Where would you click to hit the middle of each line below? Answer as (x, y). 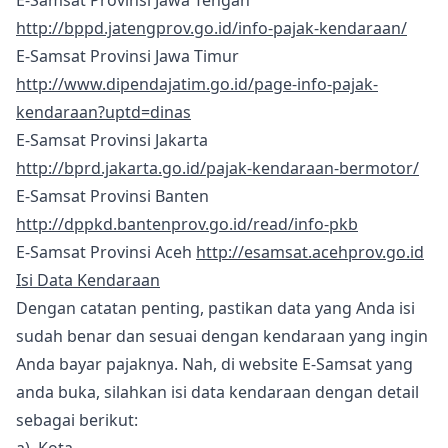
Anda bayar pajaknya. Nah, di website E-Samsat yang (214, 364)
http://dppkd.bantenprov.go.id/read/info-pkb (187, 224)
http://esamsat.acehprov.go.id (310, 252)
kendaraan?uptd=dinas (103, 112)
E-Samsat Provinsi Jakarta (112, 140)
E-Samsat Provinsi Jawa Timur (127, 56)
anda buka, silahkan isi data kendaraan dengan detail (217, 392)
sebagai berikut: (77, 420)
